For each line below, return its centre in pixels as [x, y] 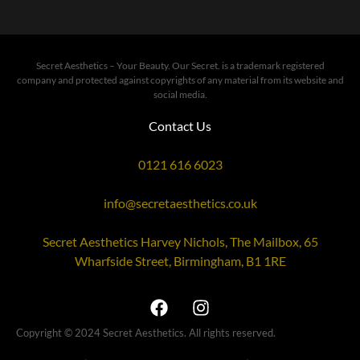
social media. [180, 95]
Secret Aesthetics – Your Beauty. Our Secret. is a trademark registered [180, 66]
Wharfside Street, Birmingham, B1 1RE [180, 261]
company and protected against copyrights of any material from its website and [180, 80]
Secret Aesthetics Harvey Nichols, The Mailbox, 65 [180, 242]
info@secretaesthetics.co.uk [180, 203]
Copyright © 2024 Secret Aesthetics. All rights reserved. [146, 333]
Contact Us [180, 126]
